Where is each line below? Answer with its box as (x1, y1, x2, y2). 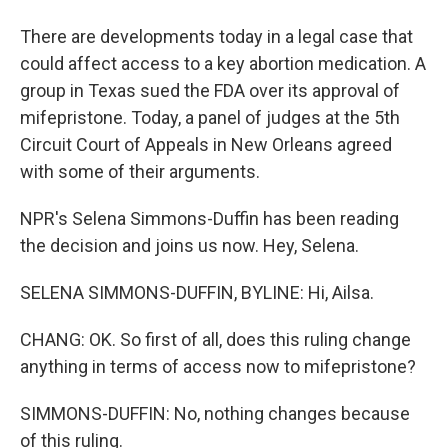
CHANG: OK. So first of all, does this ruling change (20, 329, 411, 350)
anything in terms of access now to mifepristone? (20, 356, 416, 377)
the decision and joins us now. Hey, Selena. (20, 235, 359, 256)
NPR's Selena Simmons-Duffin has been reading (20, 208, 399, 229)
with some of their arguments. (20, 161, 260, 182)
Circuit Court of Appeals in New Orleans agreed (20, 134, 392, 155)
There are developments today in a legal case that (20, 26, 413, 47)
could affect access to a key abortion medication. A (20, 53, 426, 74)
